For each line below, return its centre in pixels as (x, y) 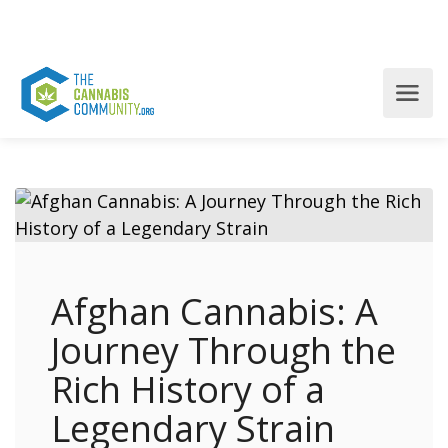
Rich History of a (188, 389)
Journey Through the (223, 350)
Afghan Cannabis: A (214, 311)
